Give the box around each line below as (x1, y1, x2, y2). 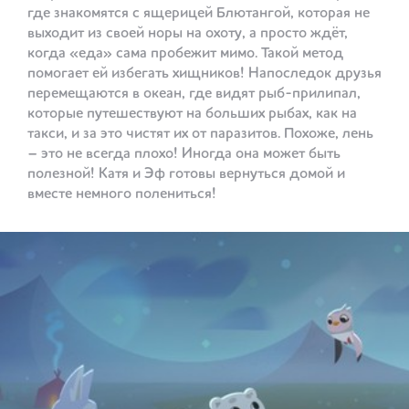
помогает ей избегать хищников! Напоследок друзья (27, 66, 382, 81)
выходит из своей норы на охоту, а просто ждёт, (27, 26, 348, 41)
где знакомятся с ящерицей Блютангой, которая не (27, 5, 370, 21)
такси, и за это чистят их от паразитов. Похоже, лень (27, 126, 373, 142)
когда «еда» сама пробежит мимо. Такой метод (27, 46, 343, 61)
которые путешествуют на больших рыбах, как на (27, 106, 357, 121)
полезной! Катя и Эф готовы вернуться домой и (27, 166, 345, 182)
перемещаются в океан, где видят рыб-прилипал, (27, 86, 361, 101)
